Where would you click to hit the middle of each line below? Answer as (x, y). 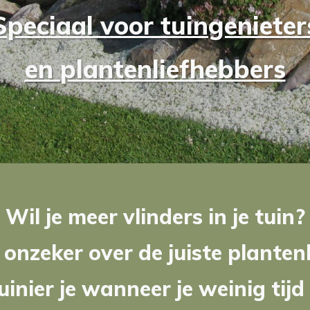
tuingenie (217, 25)
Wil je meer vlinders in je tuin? (155, 217)
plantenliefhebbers (173, 69)
